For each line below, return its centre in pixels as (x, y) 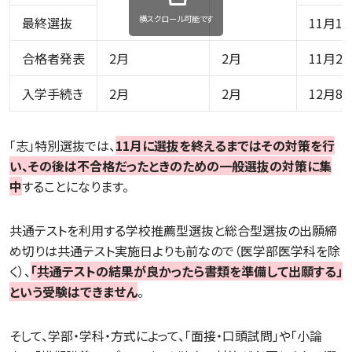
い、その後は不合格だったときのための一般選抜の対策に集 (170, 166)
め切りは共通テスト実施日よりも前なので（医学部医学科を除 (175, 251)
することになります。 (75, 187)
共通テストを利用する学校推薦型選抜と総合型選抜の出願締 (173, 231)
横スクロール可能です (176, 19)
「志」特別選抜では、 (62, 146)
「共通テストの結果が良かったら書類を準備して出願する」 (187, 271)
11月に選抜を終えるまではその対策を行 (225, 146)
